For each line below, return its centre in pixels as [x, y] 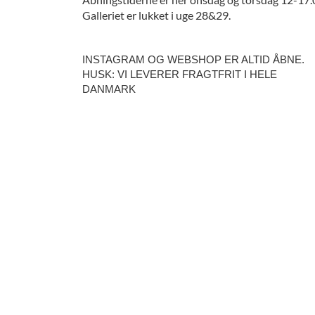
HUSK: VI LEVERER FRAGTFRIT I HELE [180, 74]
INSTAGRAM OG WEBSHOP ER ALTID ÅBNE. [193, 59]
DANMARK [109, 89]
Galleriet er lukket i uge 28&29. [156, 15]
